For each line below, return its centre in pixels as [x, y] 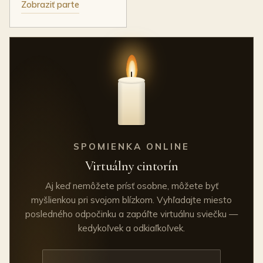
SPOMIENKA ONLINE [131, 146]
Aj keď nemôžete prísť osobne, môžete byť [131, 186]
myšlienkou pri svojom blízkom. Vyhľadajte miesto [131, 200]
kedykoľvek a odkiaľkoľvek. [131, 228]
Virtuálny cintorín [131, 166]
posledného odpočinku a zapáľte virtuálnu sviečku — [131, 214]
